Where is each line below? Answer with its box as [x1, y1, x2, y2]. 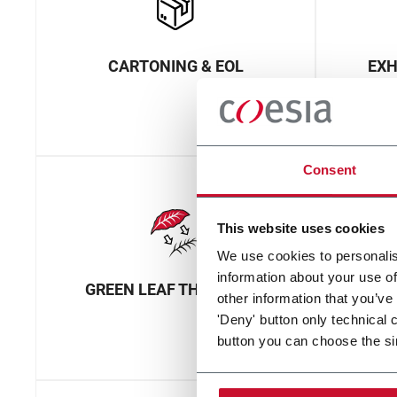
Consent [303, 162, 356, 178]
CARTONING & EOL [107, 56, 244, 75]
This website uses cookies [216, 220, 385, 236]
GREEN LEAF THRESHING [85, 280, 266, 300]
